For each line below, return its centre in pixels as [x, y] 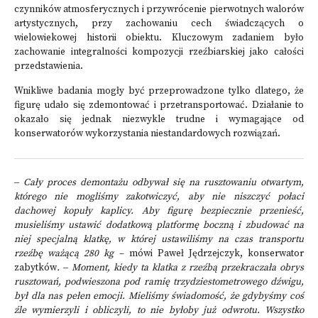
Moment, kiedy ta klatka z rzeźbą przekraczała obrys [186, 268]
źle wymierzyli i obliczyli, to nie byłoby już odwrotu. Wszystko [159, 311]
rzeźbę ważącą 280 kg [64, 254]
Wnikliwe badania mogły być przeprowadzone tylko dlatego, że [159, 91]
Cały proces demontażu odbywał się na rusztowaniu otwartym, [161, 183]
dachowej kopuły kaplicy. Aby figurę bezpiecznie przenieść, [159, 211]
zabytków [35, 268]
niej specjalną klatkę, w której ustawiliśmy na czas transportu [159, 240]
